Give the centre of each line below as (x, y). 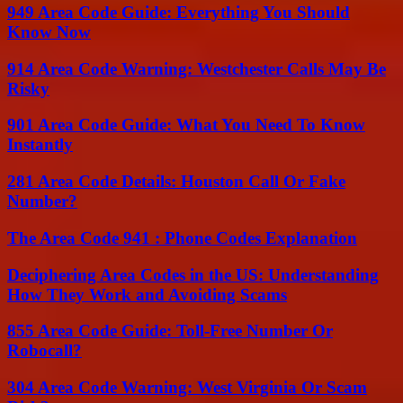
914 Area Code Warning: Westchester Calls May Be (197, 68)
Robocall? (45, 351)
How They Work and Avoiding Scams (147, 294)
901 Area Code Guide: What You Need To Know (186, 125)
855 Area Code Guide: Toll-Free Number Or (170, 331)
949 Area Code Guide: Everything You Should (179, 12)
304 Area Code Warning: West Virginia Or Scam (187, 388)
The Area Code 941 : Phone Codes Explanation (182, 237)
